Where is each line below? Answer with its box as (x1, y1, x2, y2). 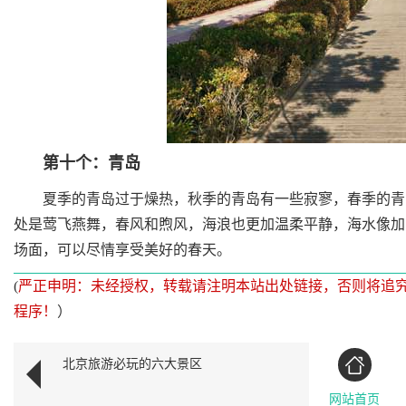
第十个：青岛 (43, 154, 140, 172)
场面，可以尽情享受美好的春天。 (14, 242, 231, 257)
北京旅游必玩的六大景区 (63, 357, 202, 371)
